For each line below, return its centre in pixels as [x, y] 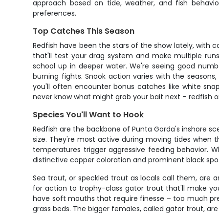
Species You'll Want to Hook [88, 115]
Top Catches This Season [84, 31]
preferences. [55, 13]
